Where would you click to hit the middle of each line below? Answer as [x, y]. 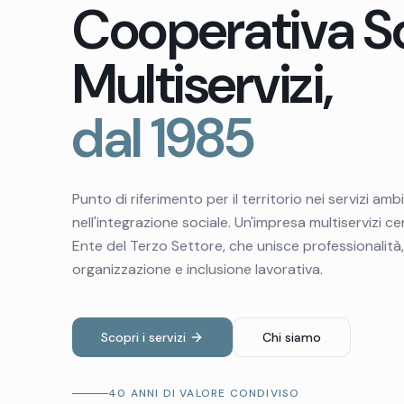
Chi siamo [292, 337]
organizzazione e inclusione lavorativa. [197, 269]
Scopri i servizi [143, 337]
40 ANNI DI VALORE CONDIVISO [204, 393]
